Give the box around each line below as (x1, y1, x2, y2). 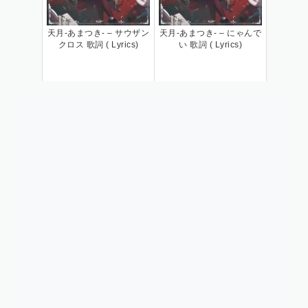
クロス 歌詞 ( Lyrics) (58, 39, 139, 49)
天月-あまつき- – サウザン (47, 27, 150, 38)
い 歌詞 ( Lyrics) (179, 39, 242, 49)
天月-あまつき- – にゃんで (159, 27, 262, 38)
